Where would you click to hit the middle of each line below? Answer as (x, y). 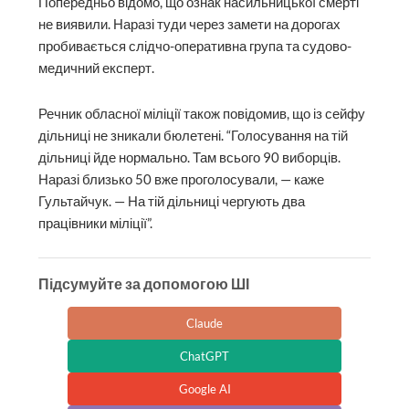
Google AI (204, 389)
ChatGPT (204, 357)
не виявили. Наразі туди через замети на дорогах (190, 25)
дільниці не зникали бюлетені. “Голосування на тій (194, 135)
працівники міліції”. (96, 223)
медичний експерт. (97, 68)
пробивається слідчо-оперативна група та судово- (195, 47)
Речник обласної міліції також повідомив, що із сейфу (202, 113)
